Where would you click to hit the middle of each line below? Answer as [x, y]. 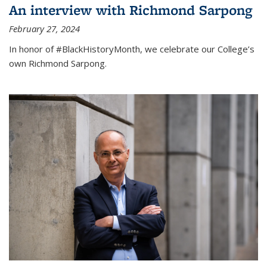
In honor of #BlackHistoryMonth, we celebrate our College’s [132, 49]
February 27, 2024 [44, 28]
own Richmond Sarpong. [58, 63]
